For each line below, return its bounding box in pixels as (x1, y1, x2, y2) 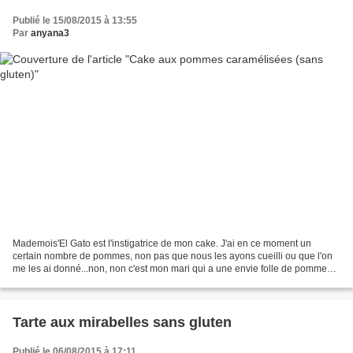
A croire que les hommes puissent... (13, 276, 165, 288)
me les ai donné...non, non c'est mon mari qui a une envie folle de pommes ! (13, 263, 336, 275)
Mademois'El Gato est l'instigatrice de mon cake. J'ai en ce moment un (13, 238, 311, 250)
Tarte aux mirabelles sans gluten (13, 314, 232, 331)
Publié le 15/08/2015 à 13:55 (13, 14, 137, 26)
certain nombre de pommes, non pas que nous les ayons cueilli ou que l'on (13, 251, 333, 262)
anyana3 (31, 27, 69, 39)
